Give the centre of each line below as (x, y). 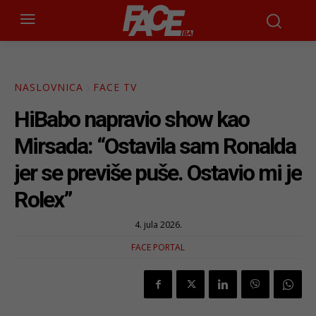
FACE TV (115, 87)
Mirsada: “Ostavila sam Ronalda (155, 146)
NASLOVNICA (49, 87)
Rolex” (43, 200)
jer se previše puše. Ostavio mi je (158, 173)
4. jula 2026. (158, 225)
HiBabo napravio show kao (132, 120)
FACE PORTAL (158, 248)
